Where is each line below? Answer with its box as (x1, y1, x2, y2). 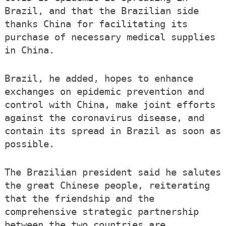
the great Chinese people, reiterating (4, 180, 210, 191)
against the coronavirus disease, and (4, 112, 204, 124)
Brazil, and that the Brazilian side (4, 6, 199, 17)
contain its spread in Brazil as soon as (4, 126, 221, 137)
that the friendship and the (4, 193, 154, 204)
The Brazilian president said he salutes (4, 167, 221, 178)
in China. (4, 45, 54, 56)
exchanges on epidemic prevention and (4, 86, 204, 97)
